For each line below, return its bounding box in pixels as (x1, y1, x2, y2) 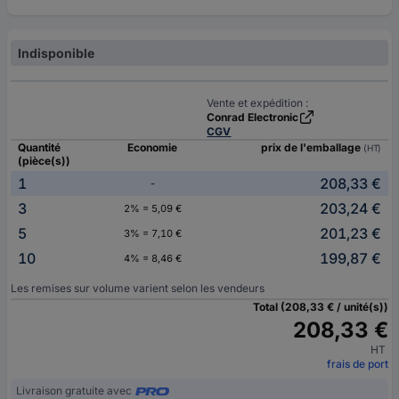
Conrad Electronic (207, 110, 299, 125)
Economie (127, 141, 177, 155)
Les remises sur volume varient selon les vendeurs (11, 281, 265, 296)
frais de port (327, 357, 388, 371)
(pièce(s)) (18, 154, 70, 168)
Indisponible (18, 45, 94, 61)
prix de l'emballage (261, 141, 363, 155)
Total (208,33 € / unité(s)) (253, 300, 388, 314)
